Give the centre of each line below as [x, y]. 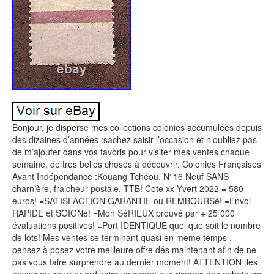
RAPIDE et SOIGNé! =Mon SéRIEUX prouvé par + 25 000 [124, 213]
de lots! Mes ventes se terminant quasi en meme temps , [122, 237]
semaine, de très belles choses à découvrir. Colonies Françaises [137, 164]
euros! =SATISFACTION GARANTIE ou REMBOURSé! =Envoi [131, 201]
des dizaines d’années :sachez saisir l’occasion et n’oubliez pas [135, 139]
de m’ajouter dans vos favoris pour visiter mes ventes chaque [131, 152]
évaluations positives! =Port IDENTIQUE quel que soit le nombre [136, 225]
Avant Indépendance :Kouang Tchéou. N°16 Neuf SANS [120, 176]
